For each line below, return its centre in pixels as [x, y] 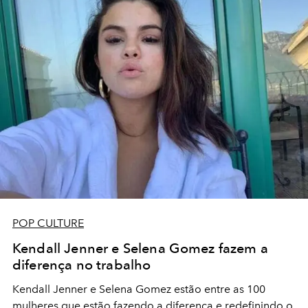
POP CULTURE [48, 223]
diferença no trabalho [82, 265]
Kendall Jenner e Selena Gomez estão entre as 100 [139, 289]
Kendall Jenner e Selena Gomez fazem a [140, 249]
